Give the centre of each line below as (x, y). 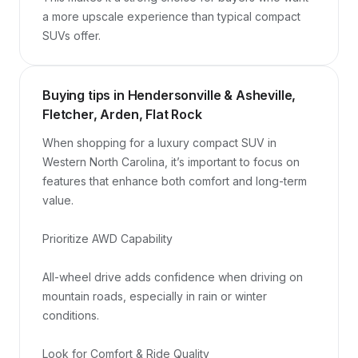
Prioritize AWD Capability (107, 239)
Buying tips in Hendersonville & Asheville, (169, 95)
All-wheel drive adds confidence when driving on (173, 277)
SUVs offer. (72, 36)
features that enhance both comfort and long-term (175, 181)
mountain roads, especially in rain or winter (155, 296)
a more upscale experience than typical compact (171, 16)
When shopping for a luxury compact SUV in (159, 143)
